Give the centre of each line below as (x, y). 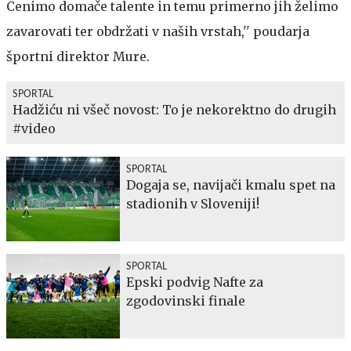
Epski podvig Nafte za (195, 282)
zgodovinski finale (186, 300)
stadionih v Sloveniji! (193, 203)
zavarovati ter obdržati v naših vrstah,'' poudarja (158, 31)
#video (34, 128)
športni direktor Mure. (78, 56)
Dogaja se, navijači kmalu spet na (231, 185)
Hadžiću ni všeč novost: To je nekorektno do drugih (174, 109)
